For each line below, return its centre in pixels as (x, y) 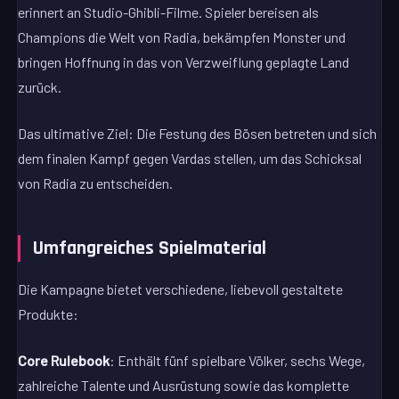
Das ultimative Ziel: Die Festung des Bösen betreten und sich (198, 134)
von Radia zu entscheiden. (96, 183)
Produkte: (49, 313)
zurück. (40, 87)
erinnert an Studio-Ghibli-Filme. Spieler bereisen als (169, 12)
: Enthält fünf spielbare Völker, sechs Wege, (238, 360)
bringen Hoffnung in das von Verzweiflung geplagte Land (184, 62)
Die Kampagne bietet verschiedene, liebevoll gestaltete (181, 289)
